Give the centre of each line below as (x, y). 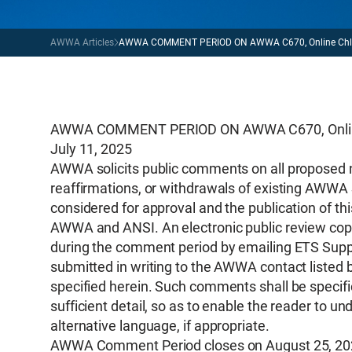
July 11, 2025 (91, 149)
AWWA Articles (82, 42)
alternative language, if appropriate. (160, 326)
